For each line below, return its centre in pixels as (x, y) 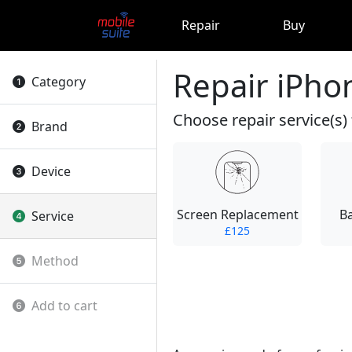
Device (51, 171)
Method (55, 261)
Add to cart (64, 306)
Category (59, 82)
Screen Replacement (237, 214)
